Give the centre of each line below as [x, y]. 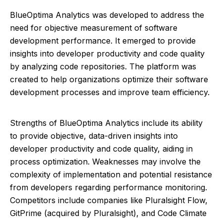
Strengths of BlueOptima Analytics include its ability [106, 123]
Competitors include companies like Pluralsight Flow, [109, 200]
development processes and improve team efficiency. [110, 92]
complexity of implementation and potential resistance [111, 174]
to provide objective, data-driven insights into [94, 136]
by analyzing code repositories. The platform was [103, 66]
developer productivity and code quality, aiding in [101, 149]
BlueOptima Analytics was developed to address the [107, 15]
